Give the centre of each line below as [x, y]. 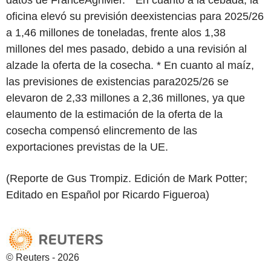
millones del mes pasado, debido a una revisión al [126, 49]
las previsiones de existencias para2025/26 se [117, 81]
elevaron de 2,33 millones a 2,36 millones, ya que [126, 98]
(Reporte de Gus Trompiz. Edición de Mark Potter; [127, 178]
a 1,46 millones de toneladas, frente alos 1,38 [116, 32]
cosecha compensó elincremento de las [102, 130]
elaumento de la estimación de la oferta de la [114, 114]
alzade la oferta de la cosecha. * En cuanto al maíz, [130, 65]
